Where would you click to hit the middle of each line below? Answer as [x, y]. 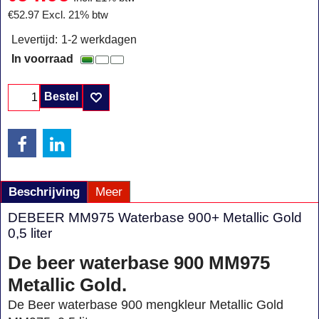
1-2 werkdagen [99, 40]
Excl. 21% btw [75, 15]
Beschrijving [44, 192]
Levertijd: [35, 40]
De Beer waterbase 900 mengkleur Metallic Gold [146, 304]
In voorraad [42, 59]
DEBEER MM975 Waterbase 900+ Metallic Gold [155, 217]
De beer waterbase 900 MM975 [139, 262]
